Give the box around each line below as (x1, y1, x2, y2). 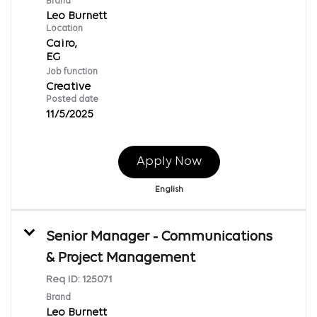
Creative (46, 81, 91, 93)
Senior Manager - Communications (46, 229, 272, 244)
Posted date (46, 94, 98, 104)
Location (46, 23, 83, 33)
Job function (46, 67, 98, 76)
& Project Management (46, 250, 195, 265)
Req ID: (46, 274, 82, 285)
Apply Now (136, 154, 202, 168)
